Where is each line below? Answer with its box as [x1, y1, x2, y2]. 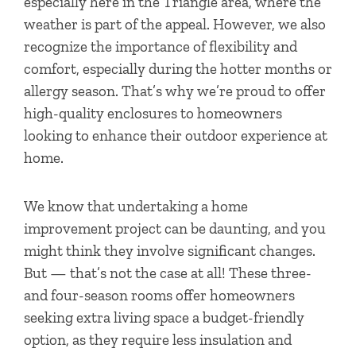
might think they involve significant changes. [24, 241, 315, 260]
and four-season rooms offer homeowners [24, 285, 295, 304]
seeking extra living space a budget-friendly [24, 308, 304, 327]
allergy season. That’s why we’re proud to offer [24, 81, 326, 100]
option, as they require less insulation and [24, 330, 292, 349]
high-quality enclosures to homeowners [24, 103, 282, 122]
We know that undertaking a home [24, 196, 248, 215]
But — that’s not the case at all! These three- [24, 263, 311, 282]
